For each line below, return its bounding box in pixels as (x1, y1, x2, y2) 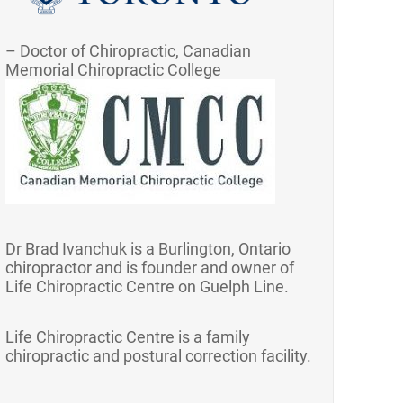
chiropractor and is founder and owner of (5, 258, 295, 278)
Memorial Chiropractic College (5, 60, 222, 80)
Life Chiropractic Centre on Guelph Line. (5, 277, 290, 297)
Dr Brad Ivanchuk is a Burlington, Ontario (5, 239, 291, 259)
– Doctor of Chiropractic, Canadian (5, 41, 252, 61)
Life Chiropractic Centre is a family (5, 327, 251, 347)
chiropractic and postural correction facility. (5, 346, 312, 366)
